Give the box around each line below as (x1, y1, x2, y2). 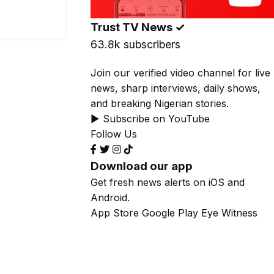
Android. (91, 191, 130, 204)
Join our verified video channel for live (91, 66, 270, 79)
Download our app (91, 158, 193, 173)
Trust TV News (91, 20, 175, 34)
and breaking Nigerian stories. (91, 97, 229, 109)
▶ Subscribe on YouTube (91, 112, 210, 125)
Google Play (142, 206, 198, 219)
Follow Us (91, 127, 137, 140)
